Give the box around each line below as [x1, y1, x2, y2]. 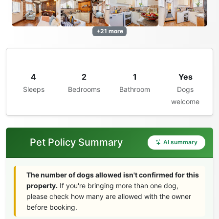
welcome [171, 97, 200, 106]
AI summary [163, 138, 197, 146]
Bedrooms [68, 85, 101, 94]
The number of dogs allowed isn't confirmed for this [26, 170, 199, 179]
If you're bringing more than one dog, [58, 181, 179, 190]
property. [26, 181, 58, 190]
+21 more [96, 27, 123, 35]
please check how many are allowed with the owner [26, 192, 192, 200]
